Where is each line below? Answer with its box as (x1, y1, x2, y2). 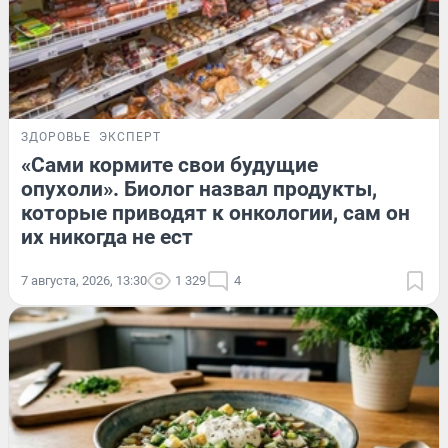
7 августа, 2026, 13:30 (21, 272, 147, 288)
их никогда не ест (21, 224, 193, 249)
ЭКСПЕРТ (99, 129, 161, 144)
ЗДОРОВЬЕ (21, 129, 91, 144)
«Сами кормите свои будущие (21, 152, 318, 177)
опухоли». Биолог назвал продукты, (21, 176, 377, 201)
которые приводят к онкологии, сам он (21, 200, 410, 225)
